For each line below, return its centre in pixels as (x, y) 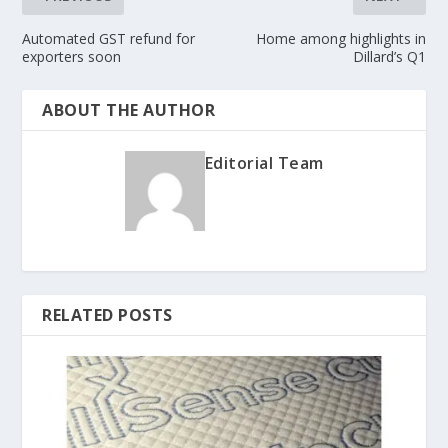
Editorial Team (264, 163)
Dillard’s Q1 (389, 57)
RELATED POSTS (107, 315)
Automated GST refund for (109, 39)
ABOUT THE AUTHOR (129, 110)
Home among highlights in (340, 39)
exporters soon (72, 57)
